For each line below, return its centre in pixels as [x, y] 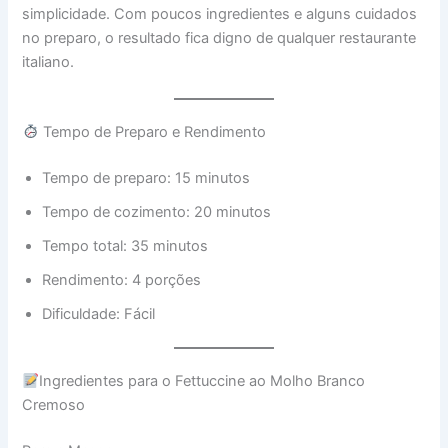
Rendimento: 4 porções [122, 279]
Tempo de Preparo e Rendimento [153, 131]
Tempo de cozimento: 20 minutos [157, 211]
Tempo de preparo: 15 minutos [146, 177]
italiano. [48, 62]
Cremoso [54, 405]
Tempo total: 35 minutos [125, 245]
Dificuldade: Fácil [99, 313]
